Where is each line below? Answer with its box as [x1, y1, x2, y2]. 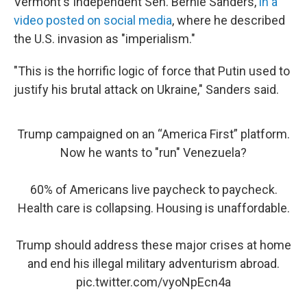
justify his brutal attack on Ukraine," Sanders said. [14, 82, 279, 97]
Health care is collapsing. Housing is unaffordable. [17, 201, 290, 215]
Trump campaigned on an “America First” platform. [17, 127, 290, 141]
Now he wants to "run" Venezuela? [60, 145, 247, 160]
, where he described [172, 13, 285, 27]
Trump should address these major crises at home [16, 238, 291, 252]
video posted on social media [14, 13, 172, 27]
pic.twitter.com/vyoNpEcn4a [76, 275, 231, 289]
